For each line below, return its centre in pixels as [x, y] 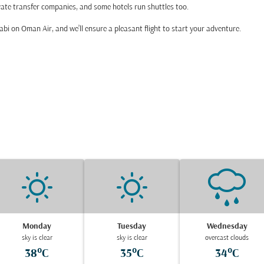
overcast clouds [227, 238]
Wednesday [227, 227]
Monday [37, 227]
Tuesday [132, 227]
